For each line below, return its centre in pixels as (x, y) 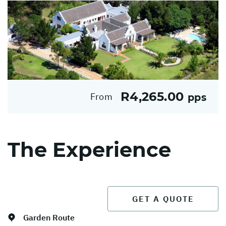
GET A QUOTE (163, 199)
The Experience (89, 150)
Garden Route (49, 218)
